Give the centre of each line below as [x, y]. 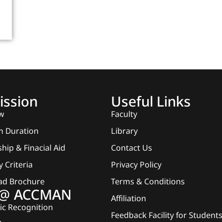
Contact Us [132, 148]
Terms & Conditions [148, 182]
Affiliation [129, 198]
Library [124, 131]
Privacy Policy [136, 165]
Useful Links [151, 101]
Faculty [124, 114]
